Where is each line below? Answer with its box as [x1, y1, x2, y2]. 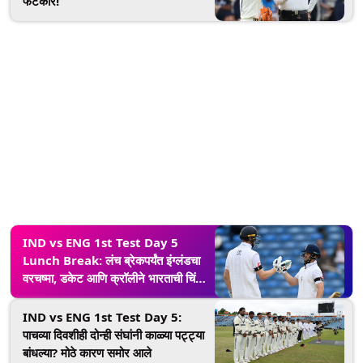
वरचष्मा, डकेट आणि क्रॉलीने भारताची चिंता [23, 270, 204, 286]
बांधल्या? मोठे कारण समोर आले [23, 344, 152, 361]
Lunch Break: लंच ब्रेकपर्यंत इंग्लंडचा [23, 252, 200, 268]
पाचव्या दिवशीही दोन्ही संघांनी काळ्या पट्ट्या [23, 327, 204, 343]
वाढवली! [23, 288, 57, 304]
